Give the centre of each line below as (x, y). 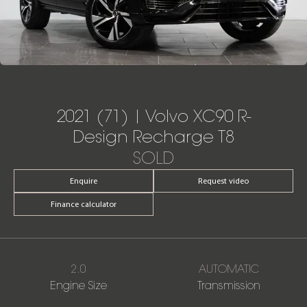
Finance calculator (84, 205)
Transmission (229, 285)
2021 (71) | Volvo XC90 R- (153, 117)
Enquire (84, 181)
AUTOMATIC (229, 269)
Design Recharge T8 (153, 137)
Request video (223, 181)
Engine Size (78, 285)
